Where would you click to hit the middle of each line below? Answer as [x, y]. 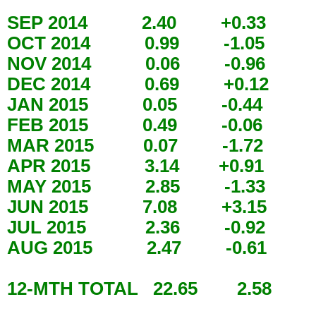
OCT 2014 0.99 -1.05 [141, 43]
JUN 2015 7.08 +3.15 [142, 207]
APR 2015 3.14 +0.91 [140, 166]
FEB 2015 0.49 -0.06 [140, 125]
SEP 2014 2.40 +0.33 [141, 23]
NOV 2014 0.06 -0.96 [141, 64]
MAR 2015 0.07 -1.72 [140, 146]
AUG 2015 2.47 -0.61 [142, 248]
